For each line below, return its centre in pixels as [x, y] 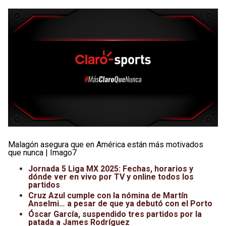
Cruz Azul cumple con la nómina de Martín [108, 195]
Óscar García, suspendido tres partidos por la [115, 214]
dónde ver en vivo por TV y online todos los [111, 177]
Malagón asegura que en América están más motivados [106, 144]
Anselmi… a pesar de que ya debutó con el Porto [120, 203]
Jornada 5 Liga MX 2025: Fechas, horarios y [111, 168]
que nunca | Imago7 [42, 152]
